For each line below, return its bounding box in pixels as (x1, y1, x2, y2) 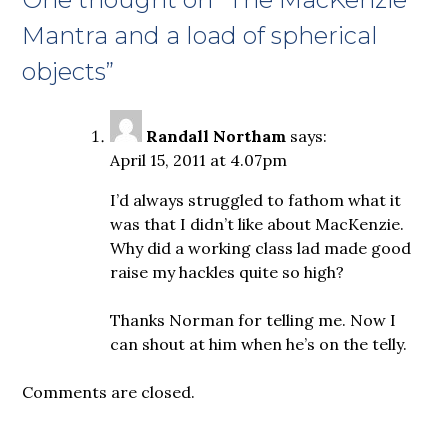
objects (22, 56, 107, 86)
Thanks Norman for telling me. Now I (110, 309, 397, 330)
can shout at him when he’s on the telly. (110, 333, 408, 354)
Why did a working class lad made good (110, 237, 412, 258)
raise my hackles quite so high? (110, 261, 345, 282)
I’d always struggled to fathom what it (110, 189, 402, 210)
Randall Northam (146, 125, 287, 146)
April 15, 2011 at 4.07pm (110, 149, 288, 170)
